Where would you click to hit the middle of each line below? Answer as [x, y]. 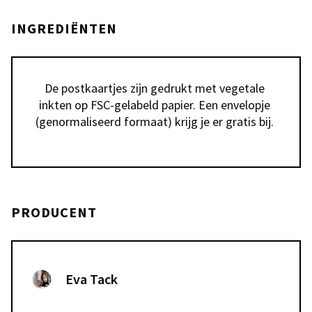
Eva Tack [92, 279]
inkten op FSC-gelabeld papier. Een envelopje [155, 105]
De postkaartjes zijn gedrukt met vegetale [155, 88]
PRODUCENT [54, 212]
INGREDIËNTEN [64, 28]
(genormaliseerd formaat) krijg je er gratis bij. [156, 122]
